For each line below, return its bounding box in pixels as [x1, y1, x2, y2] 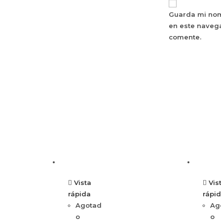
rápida [68, 190, 91, 198]
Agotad [75, 201, 102, 210]
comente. [168, 33, 201, 41]
